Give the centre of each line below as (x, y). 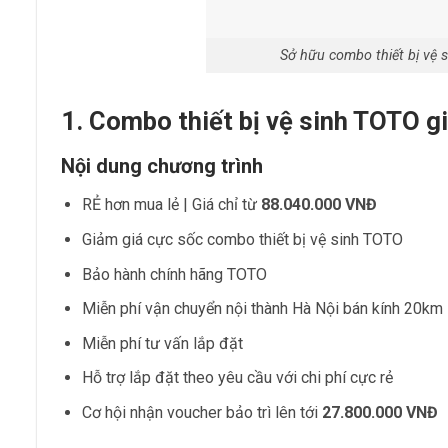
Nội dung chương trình (162, 166)
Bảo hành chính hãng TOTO (174, 274)
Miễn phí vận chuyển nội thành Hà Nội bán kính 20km (262, 309)
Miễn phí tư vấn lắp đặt (162, 343)
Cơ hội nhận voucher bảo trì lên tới (201, 413)
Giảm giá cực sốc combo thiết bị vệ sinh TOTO (242, 240)
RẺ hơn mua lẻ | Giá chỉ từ (171, 205)
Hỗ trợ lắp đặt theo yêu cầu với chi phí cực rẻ (237, 378)
